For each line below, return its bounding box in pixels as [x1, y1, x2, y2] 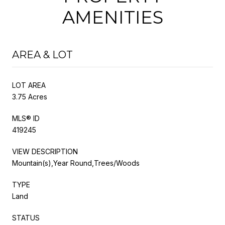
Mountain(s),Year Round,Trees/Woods [12, 158, 140, 167]
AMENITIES [62, 6, 163, 28]
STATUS [12, 213, 40, 222]
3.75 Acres [12, 92, 47, 101]
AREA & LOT [12, 48, 73, 61]
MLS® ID [12, 114, 40, 123]
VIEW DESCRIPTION [12, 147, 78, 156]
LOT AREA [12, 80, 46, 89]
